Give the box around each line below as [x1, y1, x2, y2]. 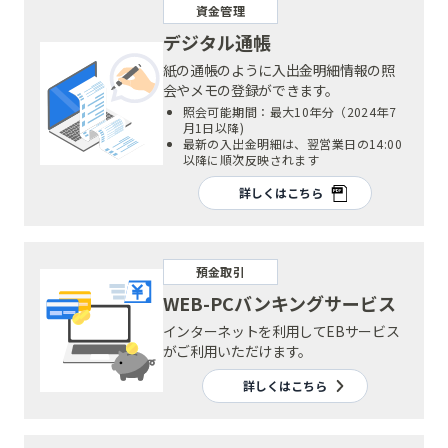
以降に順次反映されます [182, 150, 320, 168]
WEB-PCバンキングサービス [162, 289, 396, 316]
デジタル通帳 [162, 28, 271, 55]
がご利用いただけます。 [162, 340, 312, 361]
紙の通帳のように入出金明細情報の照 [162, 59, 395, 80]
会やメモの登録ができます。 [162, 79, 340, 100]
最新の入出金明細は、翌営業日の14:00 [182, 134, 403, 152]
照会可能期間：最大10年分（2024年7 [182, 102, 397, 120]
